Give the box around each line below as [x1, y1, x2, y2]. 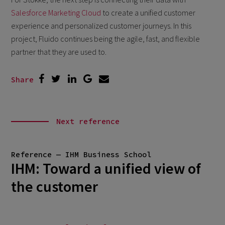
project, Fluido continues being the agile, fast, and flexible [11, 33, 200, 44]
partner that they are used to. [11, 46, 107, 57]
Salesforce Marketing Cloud [11, 7, 101, 18]
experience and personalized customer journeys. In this [11, 20, 192, 31]
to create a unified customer [101, 7, 196, 18]
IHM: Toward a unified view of [11, 158, 201, 178]
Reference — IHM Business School [11, 149, 151, 159]
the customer [11, 176, 98, 196]
